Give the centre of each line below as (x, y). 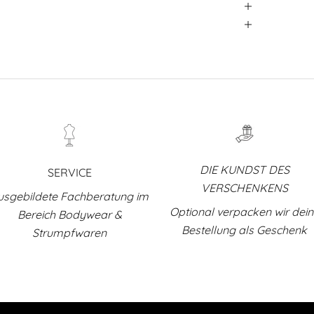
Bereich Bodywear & (69, 214)
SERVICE (69, 172)
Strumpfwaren (70, 232)
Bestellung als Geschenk (245, 230)
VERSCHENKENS (244, 187)
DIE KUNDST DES (244, 169)
